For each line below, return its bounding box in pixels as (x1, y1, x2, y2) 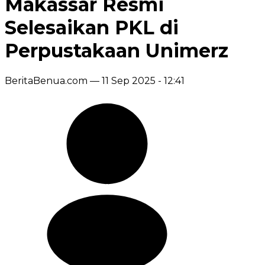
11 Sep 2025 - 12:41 (102, 75, 185, 86)
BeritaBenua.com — (5, 75, 99, 86)
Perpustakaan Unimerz (5, 39, 228, 63)
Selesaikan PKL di (5, 16, 179, 40)
